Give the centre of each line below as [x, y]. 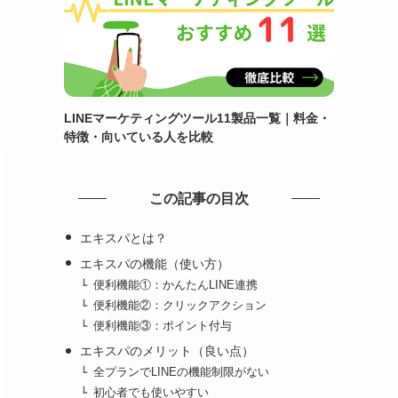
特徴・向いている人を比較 [139, 136]
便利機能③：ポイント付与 [163, 326]
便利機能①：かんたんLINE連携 [176, 285]
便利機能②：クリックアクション [180, 305]
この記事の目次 [199, 198]
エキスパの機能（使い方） [154, 263]
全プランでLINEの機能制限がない [182, 373]
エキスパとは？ [123, 238]
